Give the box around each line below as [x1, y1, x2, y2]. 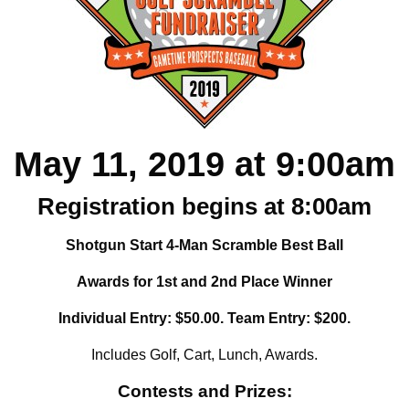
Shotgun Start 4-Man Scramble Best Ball [66, 237, 343, 253]
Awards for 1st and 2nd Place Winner [77, 274, 332, 289]
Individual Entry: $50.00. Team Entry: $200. [58, 310, 351, 326]
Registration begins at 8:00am [37, 194, 372, 219]
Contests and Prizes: [117, 382, 292, 401]
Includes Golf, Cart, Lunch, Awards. [91, 347, 318, 362]
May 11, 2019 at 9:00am [14, 144, 395, 184]
